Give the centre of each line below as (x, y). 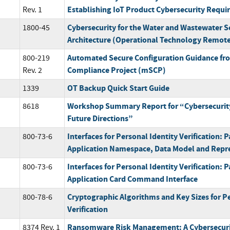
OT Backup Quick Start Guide (118, 88)
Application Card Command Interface (132, 179)
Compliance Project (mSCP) (116, 70)
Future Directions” (100, 119)
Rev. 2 (32, 71)
